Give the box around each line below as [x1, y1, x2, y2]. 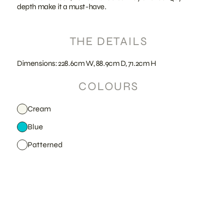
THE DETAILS [69, 34, 148, 49]
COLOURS [78, 79, 139, 94]
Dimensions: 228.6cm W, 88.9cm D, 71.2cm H [17, 59, 156, 68]
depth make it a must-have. [17, 2, 107, 12]
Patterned [28, 139, 62, 149]
